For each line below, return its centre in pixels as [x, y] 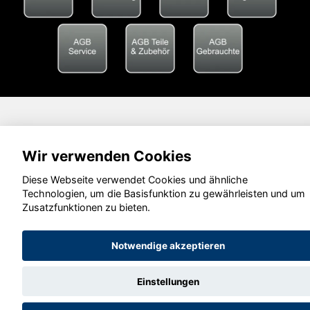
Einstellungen [168, 281]
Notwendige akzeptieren [168, 246]
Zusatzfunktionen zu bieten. [86, 208]
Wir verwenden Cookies [107, 156]
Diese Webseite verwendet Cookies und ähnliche [135, 180]
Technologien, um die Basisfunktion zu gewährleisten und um [164, 194]
